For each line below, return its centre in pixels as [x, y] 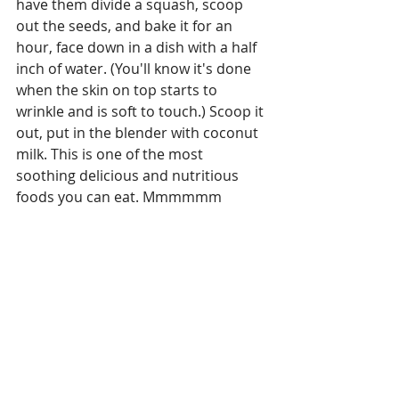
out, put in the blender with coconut [139, 133]
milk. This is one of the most [111, 154]
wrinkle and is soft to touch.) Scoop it [142, 111]
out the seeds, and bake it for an [126, 26]
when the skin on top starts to [118, 90]
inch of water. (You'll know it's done [135, 69]
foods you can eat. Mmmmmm [119, 197]
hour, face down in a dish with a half [138, 47]
